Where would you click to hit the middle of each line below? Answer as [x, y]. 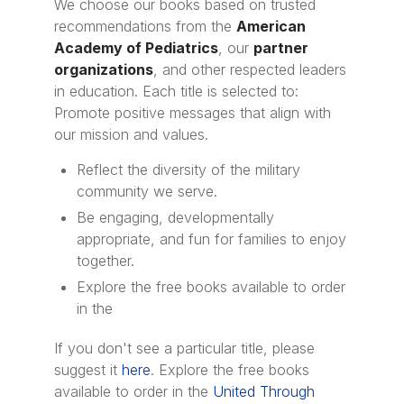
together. [106, 260]
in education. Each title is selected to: [176, 91]
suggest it [88, 369]
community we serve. [147, 191]
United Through [264, 391]
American [271, 26]
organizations [104, 69]
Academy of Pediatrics [136, 47]
